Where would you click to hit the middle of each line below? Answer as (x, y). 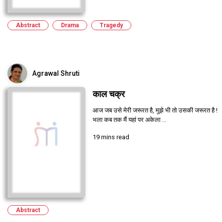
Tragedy (111, 25)
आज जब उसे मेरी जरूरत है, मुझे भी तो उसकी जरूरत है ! (155, 110)
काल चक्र (109, 94)
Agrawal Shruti (56, 73)
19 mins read (111, 137)
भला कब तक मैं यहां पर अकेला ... (129, 119)
